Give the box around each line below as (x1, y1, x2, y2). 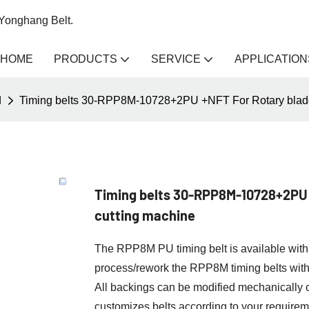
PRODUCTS (54, 53, 117, 65)
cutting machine (94, 206, 195, 223)
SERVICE (151, 53, 201, 65)
